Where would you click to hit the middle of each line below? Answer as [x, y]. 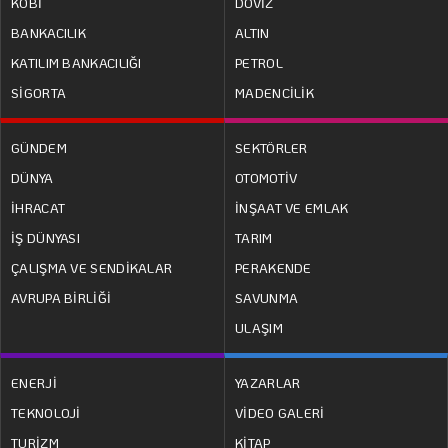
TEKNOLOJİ [46, 412]
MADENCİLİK [275, 92]
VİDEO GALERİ [280, 412]
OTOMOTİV [266, 177]
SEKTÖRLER [271, 147]
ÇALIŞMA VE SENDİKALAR [92, 267]
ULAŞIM [259, 327]
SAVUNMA [267, 297]
